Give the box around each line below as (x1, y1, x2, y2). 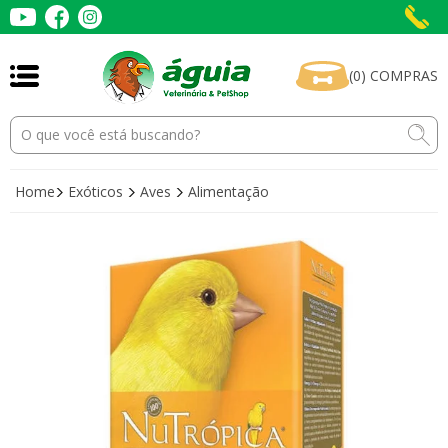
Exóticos (68, 181, 127, 201)
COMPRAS (366, 66, 438, 86)
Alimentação (188, 181, 269, 201)
